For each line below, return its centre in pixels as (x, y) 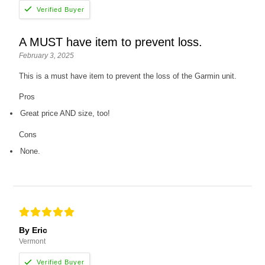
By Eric (33, 230)
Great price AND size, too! (65, 114)
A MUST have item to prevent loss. (111, 42)
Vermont (33, 242)
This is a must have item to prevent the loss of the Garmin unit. (128, 76)
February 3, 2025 (47, 56)
